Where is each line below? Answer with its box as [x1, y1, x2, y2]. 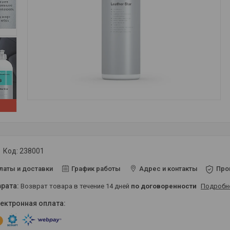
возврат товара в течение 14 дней [25, 182, 131, 190]
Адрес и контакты [139, 165, 198, 172]
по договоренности [131, 182, 197, 190]
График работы [71, 165, 121, 172]
